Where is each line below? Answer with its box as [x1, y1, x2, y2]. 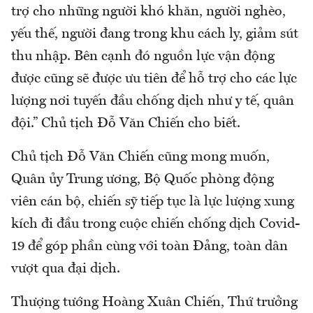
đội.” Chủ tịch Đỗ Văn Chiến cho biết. [11, 116, 240, 131]
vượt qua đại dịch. [11, 261, 120, 276]
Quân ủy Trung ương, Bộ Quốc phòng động [11, 172, 274, 187]
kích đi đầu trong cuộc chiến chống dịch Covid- [11, 217, 300, 231]
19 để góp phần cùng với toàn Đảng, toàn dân [11, 239, 288, 254]
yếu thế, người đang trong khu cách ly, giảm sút [11, 27, 298, 41]
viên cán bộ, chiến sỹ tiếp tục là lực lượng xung [11, 194, 294, 209]
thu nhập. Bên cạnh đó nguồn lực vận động [11, 49, 275, 64]
